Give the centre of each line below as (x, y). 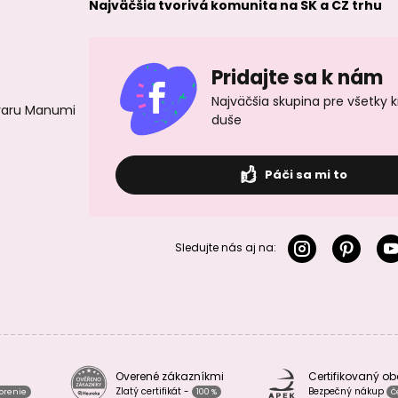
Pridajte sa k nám (298, 78)
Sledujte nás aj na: (225, 248)
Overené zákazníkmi (170, 376)
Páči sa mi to (304, 175)
